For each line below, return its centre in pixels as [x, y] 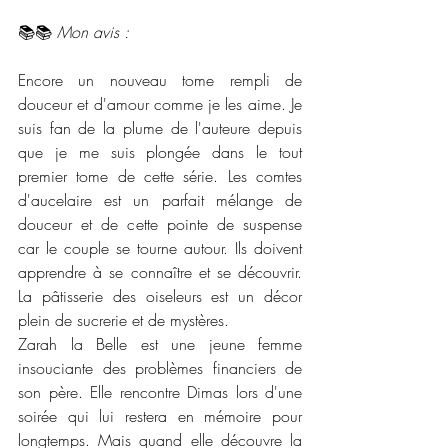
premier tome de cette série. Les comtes [160, 175]
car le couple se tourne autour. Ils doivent [160, 247]
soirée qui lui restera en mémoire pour [160, 415]
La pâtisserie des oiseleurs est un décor [160, 295]
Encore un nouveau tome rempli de [160, 79]
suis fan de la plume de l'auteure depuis [160, 127]
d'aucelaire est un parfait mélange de [160, 199]
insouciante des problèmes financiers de [160, 367]
